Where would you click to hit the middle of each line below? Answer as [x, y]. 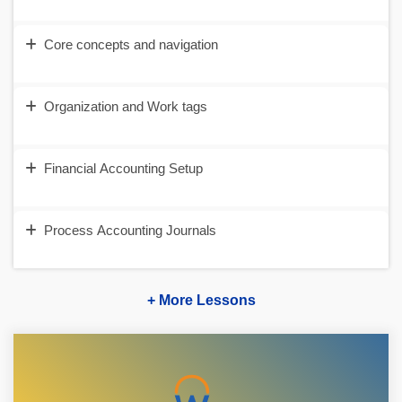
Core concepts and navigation [131, 44]
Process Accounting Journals [130, 230]
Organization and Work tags [126, 106]
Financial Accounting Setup [123, 168]
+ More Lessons [201, 300]
